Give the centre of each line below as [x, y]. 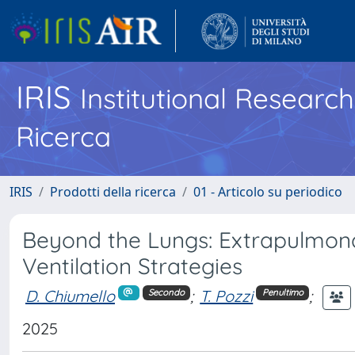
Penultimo [282, 293]
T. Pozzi [227, 296]
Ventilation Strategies [132, 266]
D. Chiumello [70, 296]
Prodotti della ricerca [113, 192]
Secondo [166, 293]
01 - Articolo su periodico [268, 192]
